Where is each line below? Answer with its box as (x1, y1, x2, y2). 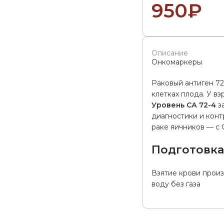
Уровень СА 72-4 (151, 100, 216, 110)
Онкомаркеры (151, 57, 202, 67)
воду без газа (151, 179, 201, 189)
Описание (151, 48, 188, 58)
